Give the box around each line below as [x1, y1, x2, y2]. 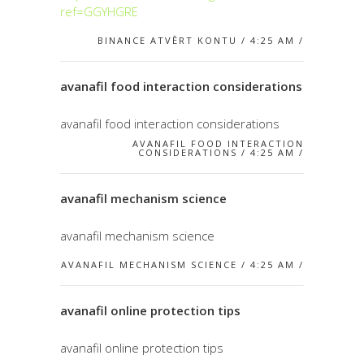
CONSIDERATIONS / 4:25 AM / [138, 145, 304, 158]
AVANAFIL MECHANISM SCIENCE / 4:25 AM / [61, 258, 304, 271]
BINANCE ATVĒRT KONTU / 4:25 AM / [97, 33, 304, 46]
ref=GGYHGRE [60, 2, 138, 19]
